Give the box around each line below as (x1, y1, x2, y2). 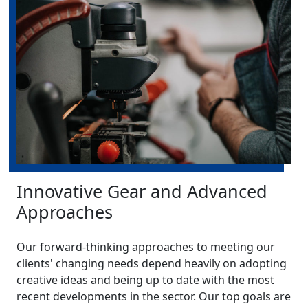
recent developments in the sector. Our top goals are (16, 288, 291, 304)
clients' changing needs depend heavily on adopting (16, 255, 287, 271)
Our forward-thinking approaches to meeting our (16, 239, 275, 254)
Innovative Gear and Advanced (16, 179, 267, 203)
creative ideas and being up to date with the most (16, 272, 274, 287)
